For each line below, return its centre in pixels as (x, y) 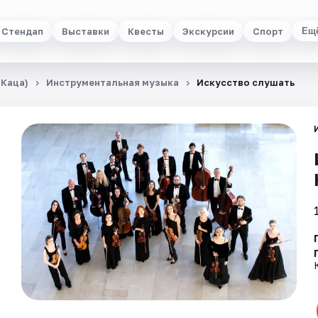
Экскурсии (208, 31)
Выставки (85, 31)
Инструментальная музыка (113, 82)
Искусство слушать (246, 82)
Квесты (146, 31)
